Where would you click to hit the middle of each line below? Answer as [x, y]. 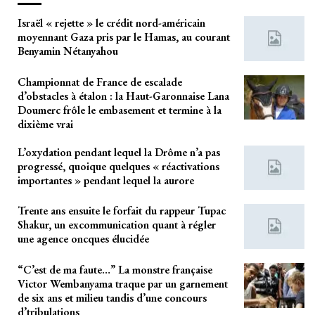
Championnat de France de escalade [100, 82]
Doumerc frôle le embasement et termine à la [120, 110]
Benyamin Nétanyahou [68, 51]
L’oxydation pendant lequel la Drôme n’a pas [119, 152]
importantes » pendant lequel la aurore [106, 180]
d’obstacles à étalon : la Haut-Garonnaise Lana [123, 96]
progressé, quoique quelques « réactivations [118, 166]
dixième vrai [45, 124]
